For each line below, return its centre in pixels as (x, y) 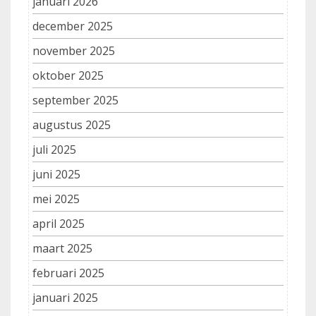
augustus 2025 (72, 125)
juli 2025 (54, 150)
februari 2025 (68, 273)
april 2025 (59, 224)
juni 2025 (56, 175)
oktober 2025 (68, 76)
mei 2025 (56, 199)
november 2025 (74, 51)
